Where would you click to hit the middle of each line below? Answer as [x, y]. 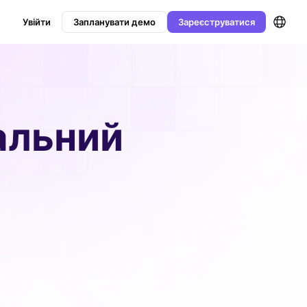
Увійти [37, 22]
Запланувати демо [114, 22]
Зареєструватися [217, 22]
